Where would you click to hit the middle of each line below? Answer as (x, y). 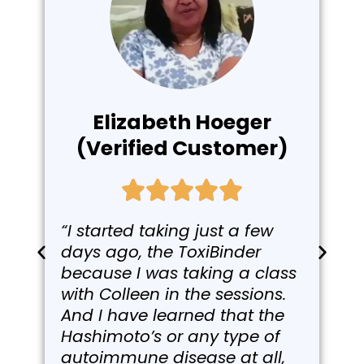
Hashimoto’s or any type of (171, 337)
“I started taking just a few (167, 231)
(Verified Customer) (182, 149)
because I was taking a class (179, 273)
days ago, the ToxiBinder (161, 252)
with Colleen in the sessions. (173, 295)
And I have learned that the (173, 316)
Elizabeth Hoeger (182, 123)
